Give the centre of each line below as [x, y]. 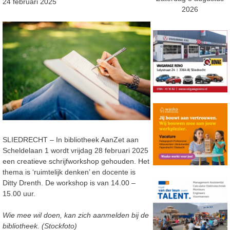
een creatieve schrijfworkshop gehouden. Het [76, 161]
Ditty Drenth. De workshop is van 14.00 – [69, 183]
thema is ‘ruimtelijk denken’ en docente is [69, 172]
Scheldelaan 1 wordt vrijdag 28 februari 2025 [75, 150]
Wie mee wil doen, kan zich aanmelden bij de [76, 215]
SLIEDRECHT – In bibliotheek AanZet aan [71, 139]
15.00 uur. [19, 193]
